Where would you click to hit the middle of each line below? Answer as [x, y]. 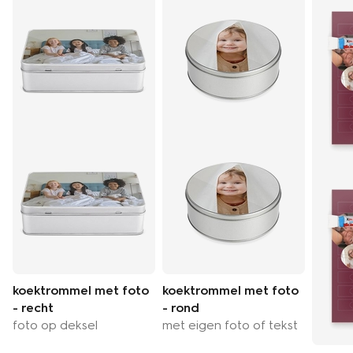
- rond [181, 307]
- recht [33, 307]
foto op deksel [55, 325]
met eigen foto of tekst [230, 325]
